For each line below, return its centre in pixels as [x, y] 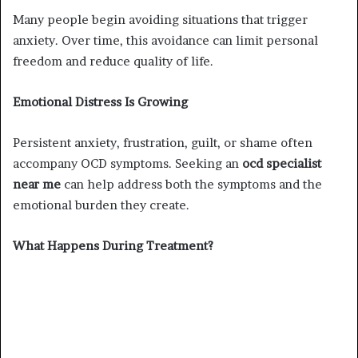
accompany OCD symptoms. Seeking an [127, 163]
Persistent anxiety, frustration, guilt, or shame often [163, 142]
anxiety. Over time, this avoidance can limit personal [165, 40]
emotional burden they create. [101, 205]
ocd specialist [282, 163]
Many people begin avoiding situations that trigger [160, 19]
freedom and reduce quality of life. [113, 61]
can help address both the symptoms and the [191, 184]
